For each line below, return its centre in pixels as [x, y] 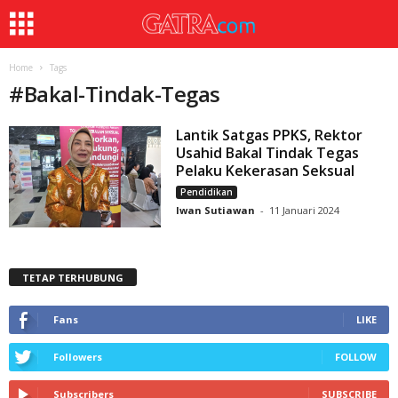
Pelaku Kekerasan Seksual [266, 171]
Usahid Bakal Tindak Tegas [268, 153]
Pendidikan [207, 192]
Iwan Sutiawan [216, 210]
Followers [78, 356]
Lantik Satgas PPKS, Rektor [270, 135]
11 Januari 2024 [305, 210]
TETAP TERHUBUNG [73, 277]
